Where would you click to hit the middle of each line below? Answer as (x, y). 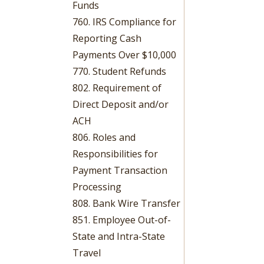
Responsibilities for (115, 154)
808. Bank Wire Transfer (127, 203)
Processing (97, 187)
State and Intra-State (119, 236)
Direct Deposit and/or (121, 104)
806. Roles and (104, 137)
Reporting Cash (107, 38)
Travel (87, 253)
